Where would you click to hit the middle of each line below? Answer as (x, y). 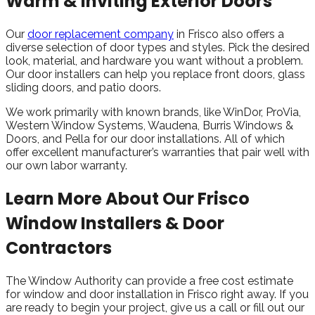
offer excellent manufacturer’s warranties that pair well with (157, 153)
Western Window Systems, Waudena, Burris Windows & (149, 126)
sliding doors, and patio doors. (83, 88)
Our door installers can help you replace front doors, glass (155, 75)
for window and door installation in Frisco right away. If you (157, 295)
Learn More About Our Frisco (128, 199)
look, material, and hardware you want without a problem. (154, 61)
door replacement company (101, 34)
